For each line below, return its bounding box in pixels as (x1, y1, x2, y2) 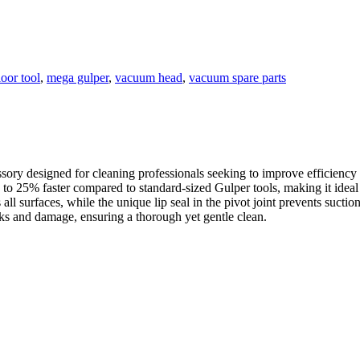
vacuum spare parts (189, 70, 286, 84)
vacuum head (115, 70, 182, 84)
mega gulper (47, 70, 108, 84)
